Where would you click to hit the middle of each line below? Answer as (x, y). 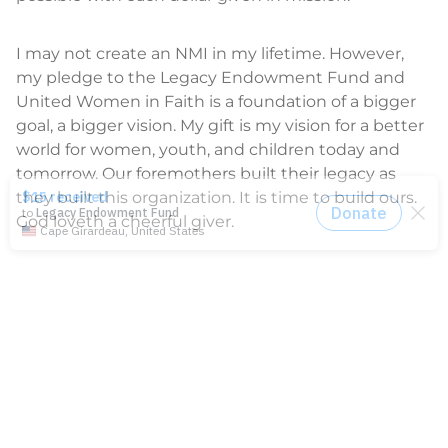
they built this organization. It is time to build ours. (216, 197)
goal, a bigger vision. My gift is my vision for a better (220, 125)
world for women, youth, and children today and (208, 149)
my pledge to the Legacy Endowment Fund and (210, 77)
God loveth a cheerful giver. (127, 221)
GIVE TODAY (65, 376)
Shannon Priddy (85, 279)
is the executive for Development (290, 279)
